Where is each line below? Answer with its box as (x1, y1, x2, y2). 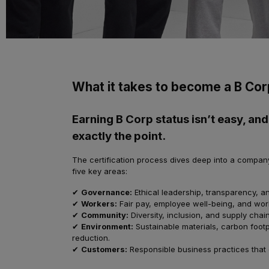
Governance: (81, 187, 133, 197)
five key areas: (72, 166, 128, 176)
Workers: (81, 199, 118, 208)
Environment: (81, 222, 134, 231)
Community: (81, 210, 129, 220)
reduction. (72, 233, 110, 243)
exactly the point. (72, 129, 166, 143)
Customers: (81, 244, 128, 254)
